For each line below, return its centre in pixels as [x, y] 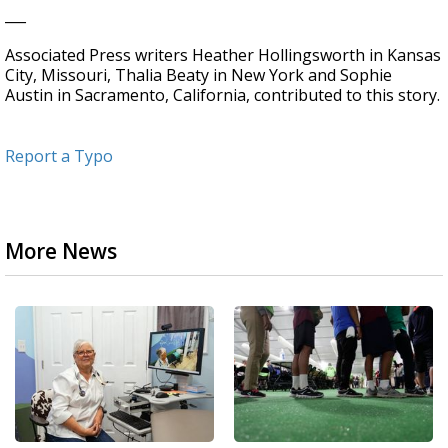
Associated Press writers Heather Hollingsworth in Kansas [223, 55]
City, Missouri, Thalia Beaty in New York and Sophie [198, 75]
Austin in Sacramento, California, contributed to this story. [222, 95]
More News [61, 251]
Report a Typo [59, 156]
